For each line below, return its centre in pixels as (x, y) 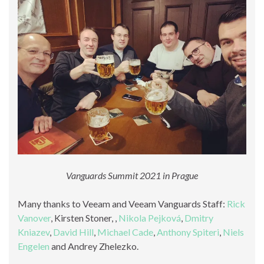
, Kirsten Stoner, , (85, 217)
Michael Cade (125, 232)
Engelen (34, 246)
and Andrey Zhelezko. (94, 246)
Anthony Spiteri (188, 232)
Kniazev (34, 232)
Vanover (34, 217)
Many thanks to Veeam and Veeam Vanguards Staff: (122, 203)
